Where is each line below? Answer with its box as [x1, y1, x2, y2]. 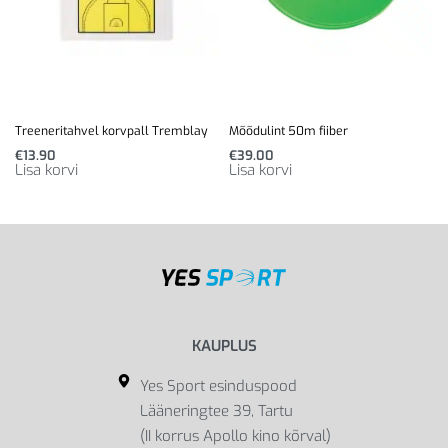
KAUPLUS [191, 336, 257, 357]
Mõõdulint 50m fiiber [229, 122, 348, 139]
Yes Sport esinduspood [139, 376, 297, 397]
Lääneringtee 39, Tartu [139, 401, 293, 422]
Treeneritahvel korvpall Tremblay [15, 122, 208, 139]
